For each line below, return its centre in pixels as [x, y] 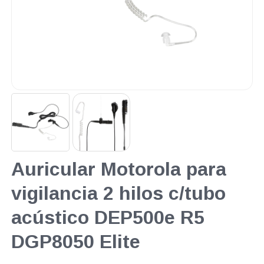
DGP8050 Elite [75, 241]
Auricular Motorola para [118, 169]
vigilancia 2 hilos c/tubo [118, 193]
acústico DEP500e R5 [108, 217]
